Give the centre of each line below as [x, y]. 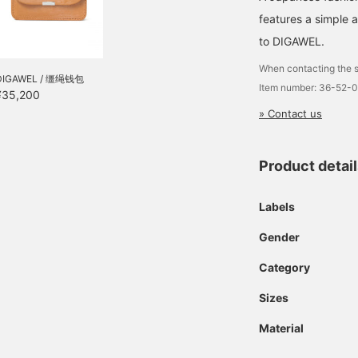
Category [284, 267]
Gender [279, 237]
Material [281, 328]
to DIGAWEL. [292, 41]
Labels [277, 206]
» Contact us [290, 113]
